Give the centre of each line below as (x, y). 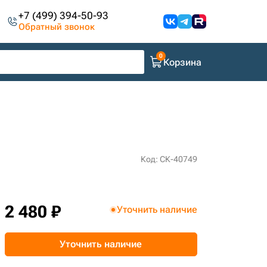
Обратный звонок (57, 27)
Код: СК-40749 (169, 159)
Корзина (182, 62)
